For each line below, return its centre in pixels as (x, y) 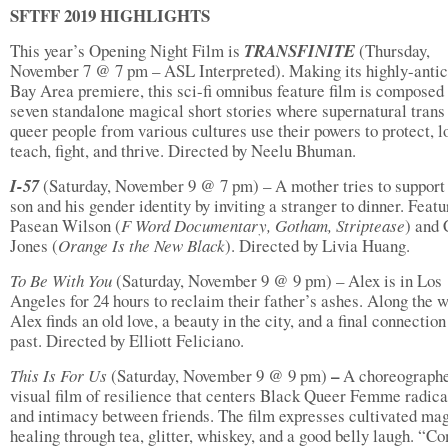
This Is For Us (58, 375)
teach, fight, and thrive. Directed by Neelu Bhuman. (183, 150)
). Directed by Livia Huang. (317, 245)
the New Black (177, 245)
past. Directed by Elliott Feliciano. (127, 340)
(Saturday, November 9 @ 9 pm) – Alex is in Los (277, 280)
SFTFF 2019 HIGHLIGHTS (110, 15)
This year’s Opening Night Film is (125, 50)
